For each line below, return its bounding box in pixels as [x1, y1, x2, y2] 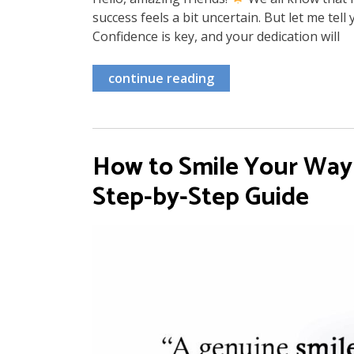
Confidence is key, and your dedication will [92, 27, 340, 45]
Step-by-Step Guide [92, 176, 309, 218]
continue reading [108, 69, 214, 87]
